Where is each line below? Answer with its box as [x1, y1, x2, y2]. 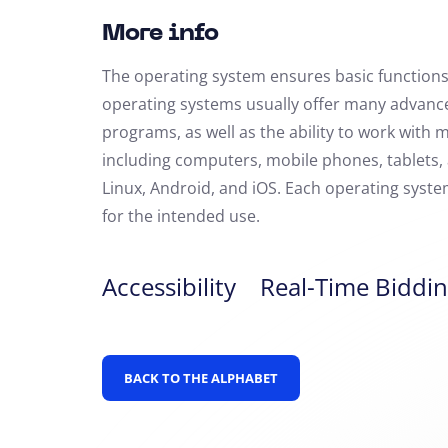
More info [102, 22, 218, 46]
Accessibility [102, 270, 236, 303]
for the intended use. [102, 205, 260, 227]
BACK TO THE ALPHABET [124, 369, 278, 387]
